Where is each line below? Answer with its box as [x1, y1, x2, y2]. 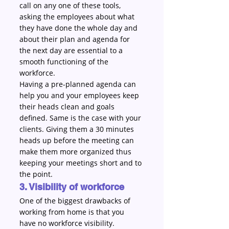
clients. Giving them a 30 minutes [19, 124, 136, 134]
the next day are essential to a [19, 45, 125, 55]
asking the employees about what [19, 12, 136, 21]
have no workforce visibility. [19, 218, 114, 228]
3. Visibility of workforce [19, 181, 124, 192]
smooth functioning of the [19, 57, 110, 66]
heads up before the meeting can [19, 135, 136, 145]
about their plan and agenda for [19, 34, 132, 44]
